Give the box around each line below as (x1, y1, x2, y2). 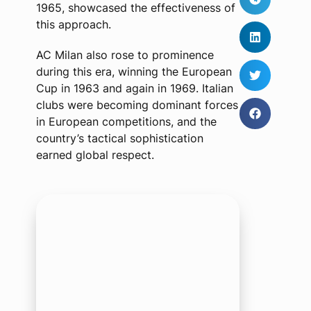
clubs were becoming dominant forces (35, 98, 238, 112)
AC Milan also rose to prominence (35, 48, 214, 62)
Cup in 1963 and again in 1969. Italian (35, 81, 233, 95)
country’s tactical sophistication (35, 131, 203, 145)
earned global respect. (35, 148, 154, 162)
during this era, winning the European (35, 65, 232, 78)
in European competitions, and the (35, 115, 217, 128)
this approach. (35, 17, 111, 31)
